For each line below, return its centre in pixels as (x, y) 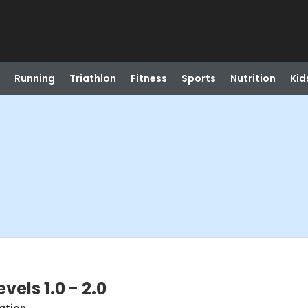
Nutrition (253, 78)
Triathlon (92, 78)
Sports (198, 78)
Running (34, 78)
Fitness (148, 78)
